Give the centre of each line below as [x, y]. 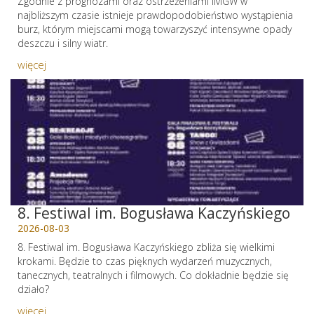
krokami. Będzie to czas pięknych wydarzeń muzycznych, [145, 261]
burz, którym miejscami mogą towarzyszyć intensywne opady [155, 29]
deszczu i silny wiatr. [63, 43]
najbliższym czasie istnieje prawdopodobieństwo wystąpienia [155, 15]
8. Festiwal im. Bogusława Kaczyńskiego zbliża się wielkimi [146, 247]
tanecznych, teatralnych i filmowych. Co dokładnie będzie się [153, 275]
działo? [33, 289]
